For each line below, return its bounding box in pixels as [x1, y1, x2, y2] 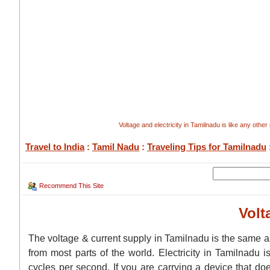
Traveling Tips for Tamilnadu [147, 142, 266, 152]
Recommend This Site [39, 182, 104, 189]
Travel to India [25, 142, 84, 152]
